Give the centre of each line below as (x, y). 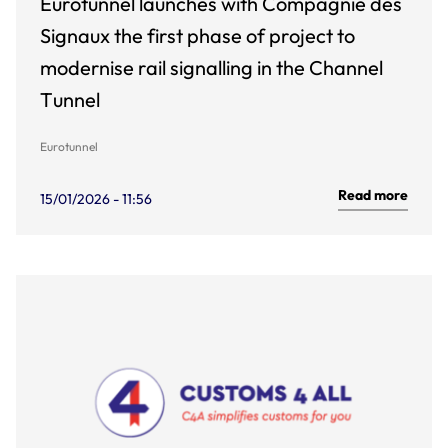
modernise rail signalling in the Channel (211, 67)
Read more (373, 195)
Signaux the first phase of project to (197, 35)
